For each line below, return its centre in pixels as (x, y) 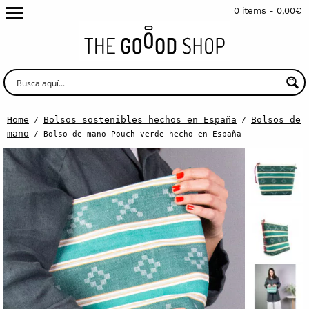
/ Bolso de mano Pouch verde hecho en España (135, 133)
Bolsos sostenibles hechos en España (140, 119)
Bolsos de (276, 119)
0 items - (255, 11)
